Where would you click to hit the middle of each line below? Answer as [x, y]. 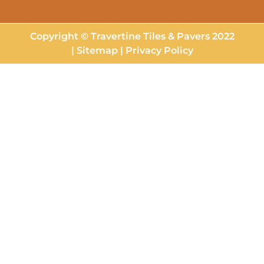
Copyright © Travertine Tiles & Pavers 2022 [132, 36]
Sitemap [97, 50]
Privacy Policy [159, 50]
